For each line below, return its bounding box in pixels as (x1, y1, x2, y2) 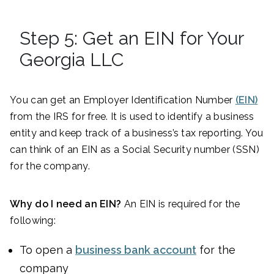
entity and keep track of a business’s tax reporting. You (10, 127, 264, 139)
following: (10, 215, 56, 227)
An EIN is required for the (121, 198, 240, 210)
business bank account (75, 243, 196, 257)
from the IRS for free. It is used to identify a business (10, 111, 254, 123)
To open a (20, 243, 75, 257)
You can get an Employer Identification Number (10, 94, 235, 106)
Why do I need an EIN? (10, 198, 122, 210)
